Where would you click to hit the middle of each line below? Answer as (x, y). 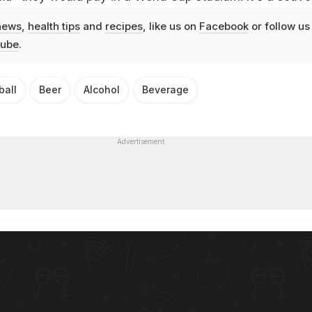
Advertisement (140, 141)
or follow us (279, 26)
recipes (124, 26)
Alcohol (102, 89)
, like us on (171, 26)
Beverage (165, 89)
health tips (54, 26)
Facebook (224, 26)
